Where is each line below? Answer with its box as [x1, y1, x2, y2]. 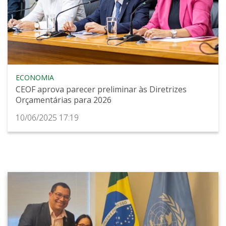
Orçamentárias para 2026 [16, 94, 111, 106]
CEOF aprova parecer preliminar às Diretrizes [16, 84, 187, 95]
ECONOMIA [16, 73, 54, 83]
